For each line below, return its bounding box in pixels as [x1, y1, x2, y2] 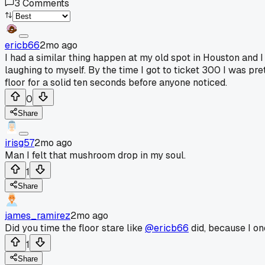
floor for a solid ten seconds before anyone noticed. [5, 76, 227, 89]
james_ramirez [5, 209, 70, 222]
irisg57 [5, 136, 34, 149]
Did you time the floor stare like [5, 221, 145, 234]
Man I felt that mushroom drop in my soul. [5, 148, 186, 161]
